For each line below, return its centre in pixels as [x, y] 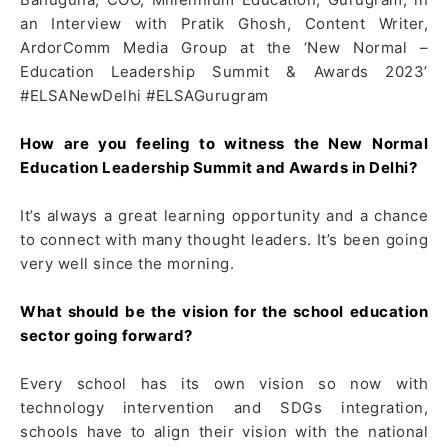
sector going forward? [106, 336]
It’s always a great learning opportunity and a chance [224, 216]
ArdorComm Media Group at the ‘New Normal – [224, 48]
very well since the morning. [127, 264]
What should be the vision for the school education [224, 312]
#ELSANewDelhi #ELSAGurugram [144, 96]
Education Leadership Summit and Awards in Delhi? [218, 168]
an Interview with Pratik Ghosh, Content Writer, [224, 24]
